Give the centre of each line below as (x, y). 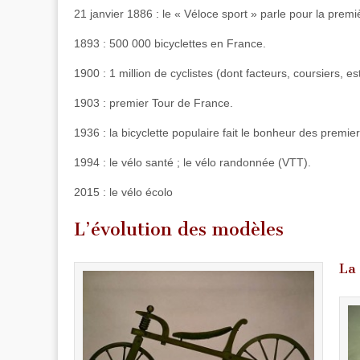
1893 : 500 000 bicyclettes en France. (170, 43)
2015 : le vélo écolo (123, 192)
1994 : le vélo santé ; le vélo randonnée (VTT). (192, 162)
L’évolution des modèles (179, 230)
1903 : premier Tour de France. (153, 102)
